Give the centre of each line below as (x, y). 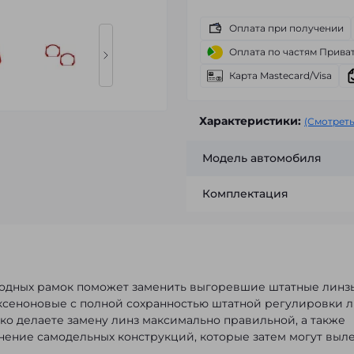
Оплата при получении (286, 28)
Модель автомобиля (262, 158)
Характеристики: (250, 121)
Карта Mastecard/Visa (281, 75)
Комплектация (245, 194)
